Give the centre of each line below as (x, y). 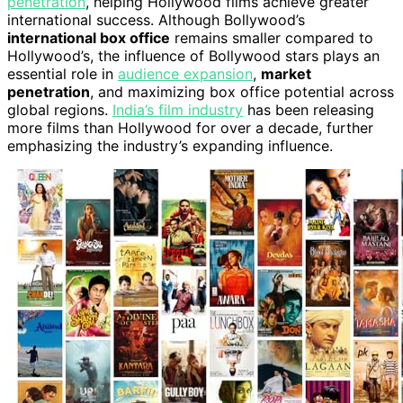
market (286, 74)
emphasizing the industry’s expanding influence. (170, 146)
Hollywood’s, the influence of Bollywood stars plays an (193, 56)
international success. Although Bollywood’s (156, 20)
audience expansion (185, 74)
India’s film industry (178, 110)
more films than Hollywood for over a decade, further (190, 128)
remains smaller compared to (272, 38)
